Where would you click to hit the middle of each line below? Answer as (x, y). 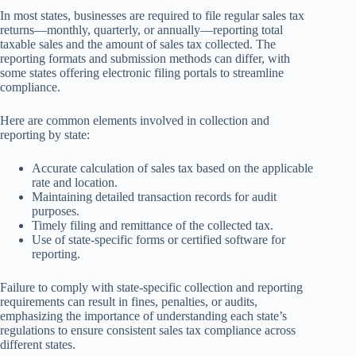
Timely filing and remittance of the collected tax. (153, 225)
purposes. (56, 211)
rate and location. (75, 182)
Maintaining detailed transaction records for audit (154, 196)
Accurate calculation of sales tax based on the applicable (172, 168)
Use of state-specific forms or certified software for (159, 239)
